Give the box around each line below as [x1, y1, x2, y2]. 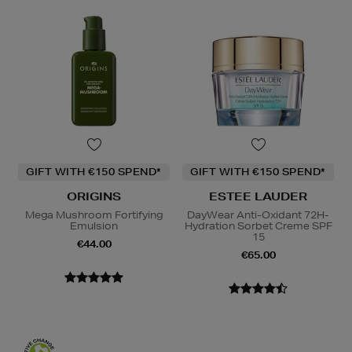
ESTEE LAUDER [209, 189, 307, 203]
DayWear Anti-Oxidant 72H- [187, 207, 329, 222]
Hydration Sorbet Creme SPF [184, 218, 332, 233]
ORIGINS [67, 189, 121, 203]
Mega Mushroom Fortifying [25, 207, 163, 222]
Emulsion [70, 218, 118, 233]
